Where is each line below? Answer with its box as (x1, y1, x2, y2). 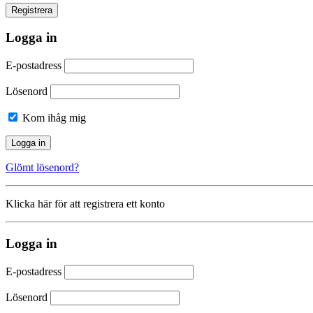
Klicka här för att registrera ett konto (6, 198, 165, 210)
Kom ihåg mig (20, 112, 86, 124)
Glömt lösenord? (6, 161, 79, 174)
